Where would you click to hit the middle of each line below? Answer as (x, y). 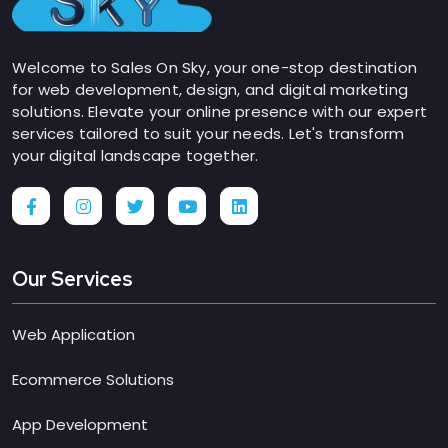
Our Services (72, 278)
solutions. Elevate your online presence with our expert (220, 111)
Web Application (73, 334)
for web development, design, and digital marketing (210, 89)
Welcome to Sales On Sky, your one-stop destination (215, 67)
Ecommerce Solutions (93, 379)
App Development (80, 424)
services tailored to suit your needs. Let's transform (208, 133)
